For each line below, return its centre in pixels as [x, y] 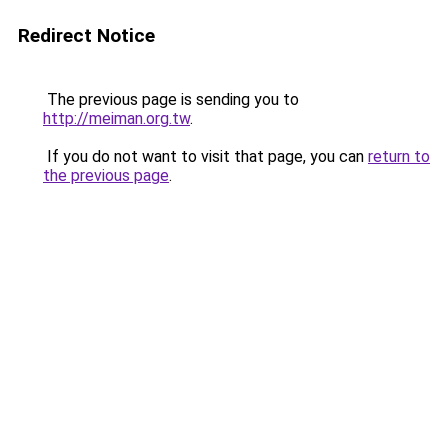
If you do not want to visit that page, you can [205, 156]
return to [399, 156]
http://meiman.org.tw [116, 118]
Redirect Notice [86, 35]
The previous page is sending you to [171, 99]
